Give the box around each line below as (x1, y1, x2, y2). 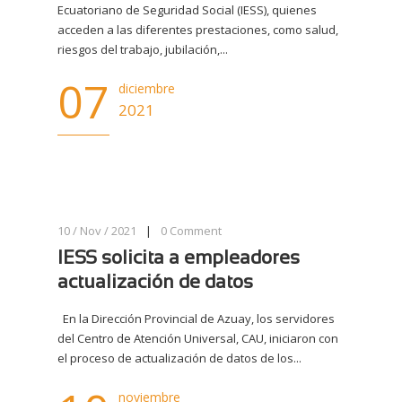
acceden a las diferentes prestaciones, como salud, (57, 22, 338, 38)
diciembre (118, 80, 175, 97)
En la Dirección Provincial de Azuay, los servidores (57, 310, 335, 327)
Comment (170, 223, 222, 239)
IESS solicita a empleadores (57, 250, 300, 267)
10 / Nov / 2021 (57, 223, 136, 239)
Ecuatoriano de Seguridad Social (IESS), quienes (57, 2, 317, 18)
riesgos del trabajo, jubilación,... (57, 41, 228, 57)
